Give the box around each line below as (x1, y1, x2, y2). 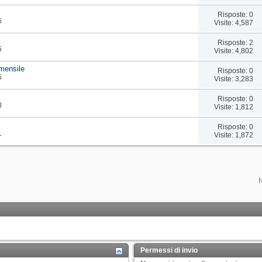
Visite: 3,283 (213, 74, 253, 83)
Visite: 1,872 (213, 130, 253, 139)
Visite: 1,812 (213, 102, 253, 111)
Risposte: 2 (217, 38, 253, 47)
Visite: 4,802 (213, 46, 253, 55)
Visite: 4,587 (213, 18, 253, 27)
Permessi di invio (140, 246, 198, 254)
